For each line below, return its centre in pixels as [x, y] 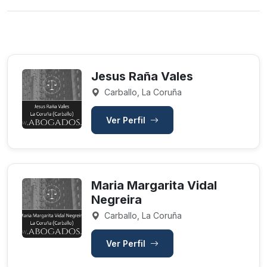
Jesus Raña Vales [142, 76]
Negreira [117, 200]
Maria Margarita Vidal [154, 185]
